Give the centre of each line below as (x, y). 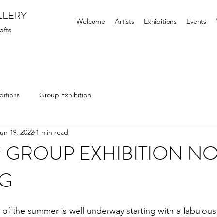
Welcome (91, 21)
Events (196, 21)
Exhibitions (160, 21)
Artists (124, 21)
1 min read (52, 132)
